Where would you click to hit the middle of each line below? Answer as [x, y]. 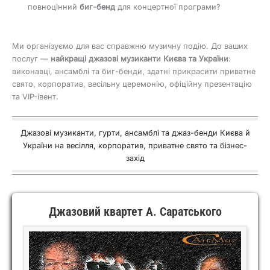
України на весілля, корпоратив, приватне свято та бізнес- [135, 145]
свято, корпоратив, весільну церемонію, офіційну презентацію [132, 84]
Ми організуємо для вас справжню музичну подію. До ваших [130, 46]
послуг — [31, 58]
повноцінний [53, 7]
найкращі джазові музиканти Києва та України [140, 58]
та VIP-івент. [35, 96]
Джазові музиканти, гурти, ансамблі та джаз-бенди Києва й [135, 133]
